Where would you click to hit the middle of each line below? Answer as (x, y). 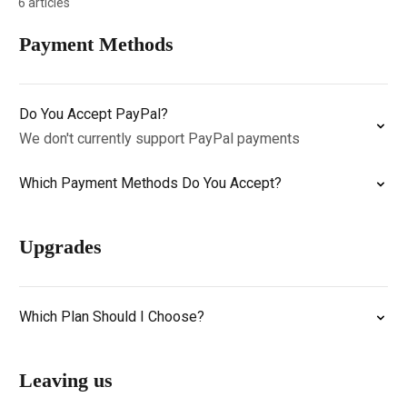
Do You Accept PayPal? (94, 114)
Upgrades (60, 247)
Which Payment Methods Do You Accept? (150, 183)
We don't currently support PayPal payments (159, 139)
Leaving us (66, 380)
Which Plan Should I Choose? (112, 317)
